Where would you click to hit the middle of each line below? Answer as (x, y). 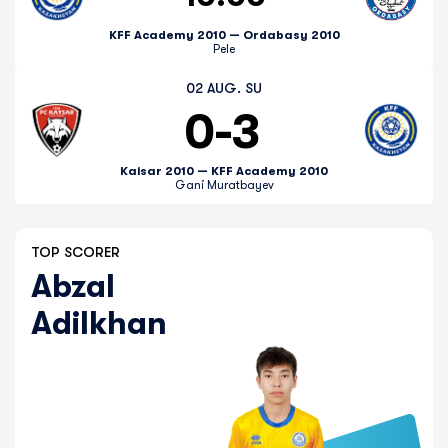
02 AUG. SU (224, 88)
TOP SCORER (75, 252)
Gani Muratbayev (224, 185)
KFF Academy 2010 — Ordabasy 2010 (224, 35)
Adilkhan (99, 323)
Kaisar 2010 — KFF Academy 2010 (224, 171)
